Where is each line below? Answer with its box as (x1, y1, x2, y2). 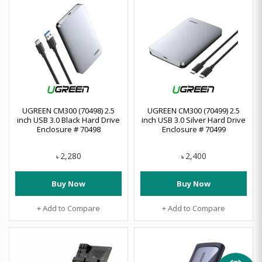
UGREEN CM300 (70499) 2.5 (147, 105, 240, 116)
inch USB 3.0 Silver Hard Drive (142, 115, 246, 125)
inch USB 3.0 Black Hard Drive (17, 115, 120, 125)
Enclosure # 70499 (161, 124, 226, 135)
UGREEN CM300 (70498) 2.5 (22, 105, 115, 116)
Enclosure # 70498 (36, 124, 101, 135)
